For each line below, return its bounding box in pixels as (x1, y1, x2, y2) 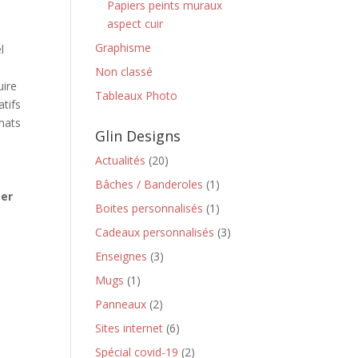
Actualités (95, 153, 146, 168)
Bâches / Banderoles (95, 177, 204, 192)
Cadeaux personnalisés (95, 225, 215, 240)
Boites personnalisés (95, 201, 204, 216)
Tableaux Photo (95, 88, 178, 103)
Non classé (95, 64, 153, 79)
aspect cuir (107, 16, 164, 31)
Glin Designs (95, 126, 181, 145)
